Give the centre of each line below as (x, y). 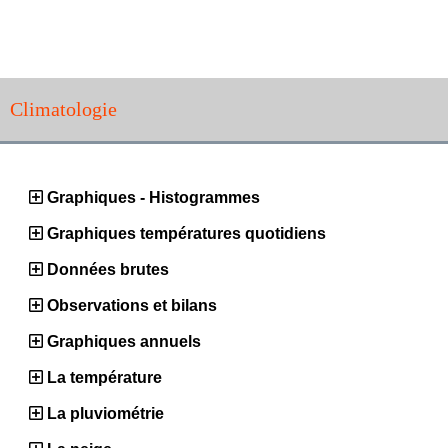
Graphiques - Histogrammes (153, 197)
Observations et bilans (132, 305)
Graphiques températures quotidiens (186, 233)
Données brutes (108, 269)
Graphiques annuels (124, 341)
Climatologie (63, 108)
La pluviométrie (105, 413)
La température (104, 377)
